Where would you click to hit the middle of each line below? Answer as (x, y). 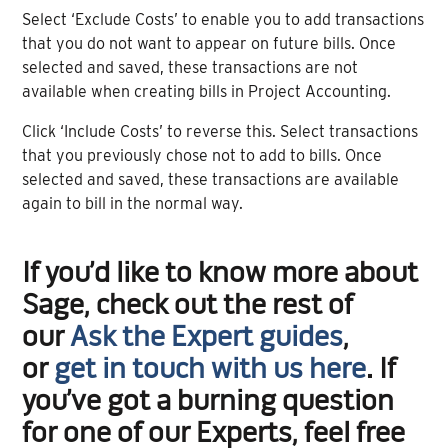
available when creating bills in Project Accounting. (207, 92)
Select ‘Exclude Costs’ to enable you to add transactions (223, 20)
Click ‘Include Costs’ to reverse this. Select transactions (220, 132)
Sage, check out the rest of (188, 307)
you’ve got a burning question (208, 403)
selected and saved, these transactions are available (211, 180)
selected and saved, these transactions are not (190, 68)
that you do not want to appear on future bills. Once (209, 44)
